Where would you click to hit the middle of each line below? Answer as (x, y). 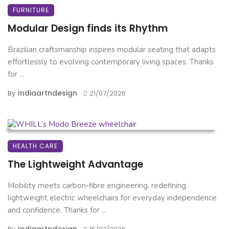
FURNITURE (31, 10)
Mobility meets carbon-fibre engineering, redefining (97, 186)
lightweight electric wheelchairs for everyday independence (112, 198)
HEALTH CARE (35, 146)
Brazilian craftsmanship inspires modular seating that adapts (112, 50)
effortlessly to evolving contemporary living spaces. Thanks (111, 62)
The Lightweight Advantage (75, 165)
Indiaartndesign (48, 93)
